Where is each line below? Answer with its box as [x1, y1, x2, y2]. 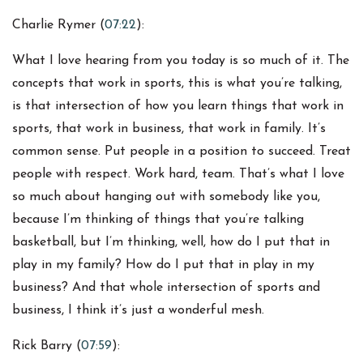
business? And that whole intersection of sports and [12, 281, 320, 295]
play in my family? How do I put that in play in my [12, 258, 314, 272]
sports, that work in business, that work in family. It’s [12, 122, 326, 136]
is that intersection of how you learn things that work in [12, 100, 344, 113]
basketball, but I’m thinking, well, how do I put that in [12, 236, 330, 250]
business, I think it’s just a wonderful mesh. [12, 304, 264, 318]
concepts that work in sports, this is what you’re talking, [12, 77, 342, 91]
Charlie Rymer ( [12, 19, 105, 32]
